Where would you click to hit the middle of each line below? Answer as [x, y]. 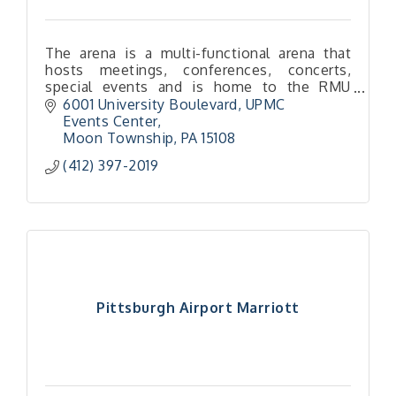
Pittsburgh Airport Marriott [198, 308]
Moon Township [118, 137]
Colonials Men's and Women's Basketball [198, 103]
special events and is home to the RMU [198, 87]
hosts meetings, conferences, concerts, [198, 70]
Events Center [110, 121]
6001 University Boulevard [150, 104]
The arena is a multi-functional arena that [198, 53]
